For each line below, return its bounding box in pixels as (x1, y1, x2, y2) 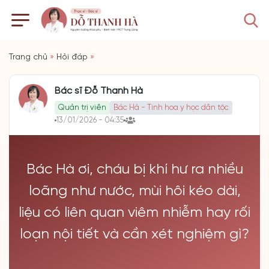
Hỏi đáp (56, 53, 88, 62)
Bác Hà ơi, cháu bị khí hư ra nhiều (26, 162, 243, 177)
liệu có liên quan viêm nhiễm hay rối (19, 205, 250, 220)
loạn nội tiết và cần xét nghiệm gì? (20, 227, 249, 242)
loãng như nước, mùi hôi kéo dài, (28, 184, 241, 199)
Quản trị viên (58, 104, 106, 112)
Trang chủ (9, 53, 47, 62)
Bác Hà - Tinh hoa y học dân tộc (113, 104, 229, 112)
